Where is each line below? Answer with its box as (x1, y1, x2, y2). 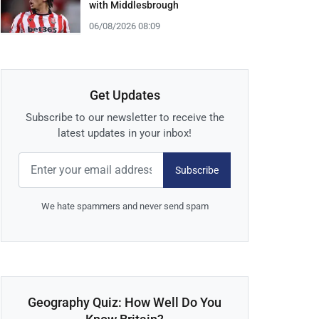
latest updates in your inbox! (58, 127, 192, 140)
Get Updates (89, 88, 160, 103)
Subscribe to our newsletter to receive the (25, 111, 224, 125)
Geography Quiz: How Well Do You (28, 295, 221, 310)
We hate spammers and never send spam (41, 201, 209, 212)
